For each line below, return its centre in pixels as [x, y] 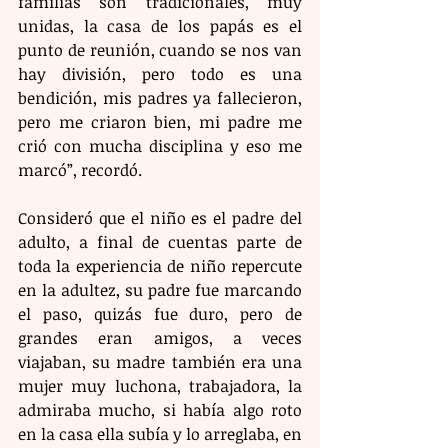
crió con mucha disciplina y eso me [160, 146]
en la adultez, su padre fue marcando [160, 290]
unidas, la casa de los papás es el [160, 26]
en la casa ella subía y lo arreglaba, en [160, 434]
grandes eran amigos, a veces [160, 338]
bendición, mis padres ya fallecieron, [160, 98]
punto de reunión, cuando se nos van [160, 50]
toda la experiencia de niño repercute [160, 266]
